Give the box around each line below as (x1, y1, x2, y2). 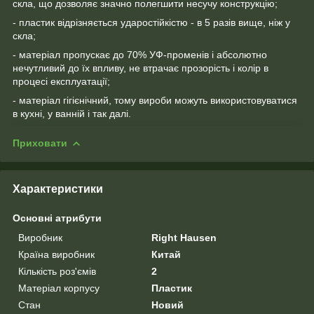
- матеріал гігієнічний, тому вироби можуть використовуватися (13, 94, 297, 106)
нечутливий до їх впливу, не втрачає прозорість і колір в (13, 62, 268, 74)
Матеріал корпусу (18, 282, 100, 294)
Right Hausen (151, 231, 217, 243)
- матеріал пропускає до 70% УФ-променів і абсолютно (13, 48, 267, 60)
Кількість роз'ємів (18, 265, 96, 277)
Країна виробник (18, 248, 95, 260)
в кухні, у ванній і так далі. (13, 107, 131, 119)
